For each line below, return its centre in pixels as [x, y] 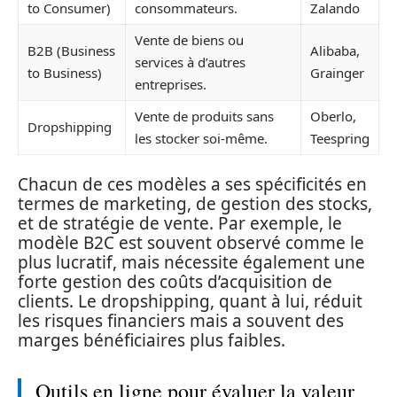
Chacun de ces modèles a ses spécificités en [192, 184]
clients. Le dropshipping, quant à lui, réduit [190, 301]
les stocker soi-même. [201, 138]
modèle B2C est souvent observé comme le [191, 243]
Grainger [337, 72]
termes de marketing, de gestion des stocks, [195, 204]
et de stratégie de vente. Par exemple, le [180, 223]
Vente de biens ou [189, 39]
